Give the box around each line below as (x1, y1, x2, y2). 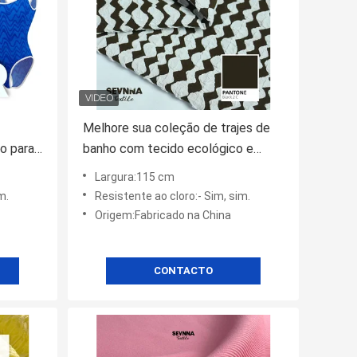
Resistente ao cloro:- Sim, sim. (95, 190, 250, 203)
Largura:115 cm (95, 171, 175, 184)
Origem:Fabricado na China (95, 209, 231, 222)
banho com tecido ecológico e (83, 141, 253, 157)
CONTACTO (154, 265, 213, 277)
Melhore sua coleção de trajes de (83, 120, 270, 136)
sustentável (83, 162, 150, 178)
